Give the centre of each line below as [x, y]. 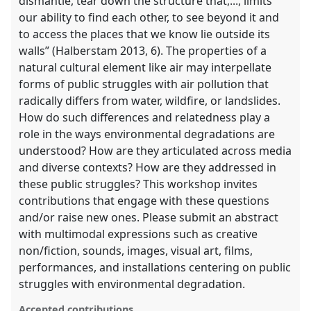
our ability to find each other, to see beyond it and [149, 18]
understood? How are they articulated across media [155, 151]
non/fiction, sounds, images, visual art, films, [136, 251]
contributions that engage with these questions [144, 201]
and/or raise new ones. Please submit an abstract [149, 218]
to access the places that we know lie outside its [145, 34]
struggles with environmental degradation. [132, 284]
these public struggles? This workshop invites [138, 184]
